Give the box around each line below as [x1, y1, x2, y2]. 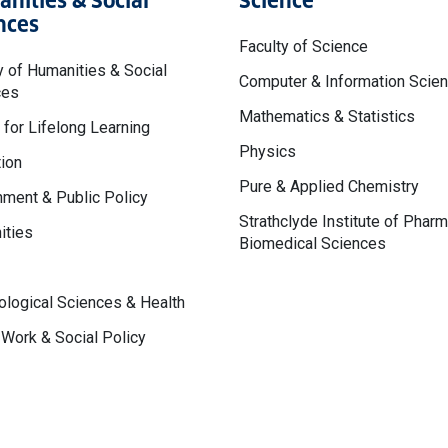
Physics [239, 141, 296, 161]
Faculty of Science [239, 36, 368, 56]
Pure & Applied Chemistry [239, 176, 419, 196]
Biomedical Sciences [239, 234, 386, 254]
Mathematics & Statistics [239, 106, 415, 126]
